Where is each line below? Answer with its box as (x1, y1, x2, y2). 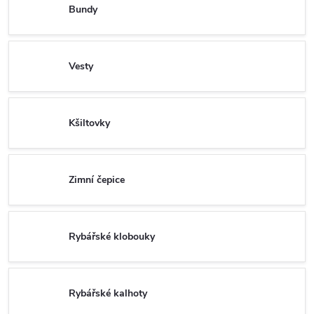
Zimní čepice (69, 172, 125, 186)
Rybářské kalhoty (69, 286, 147, 300)
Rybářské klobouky (69, 229, 155, 243)
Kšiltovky (69, 116, 110, 130)
